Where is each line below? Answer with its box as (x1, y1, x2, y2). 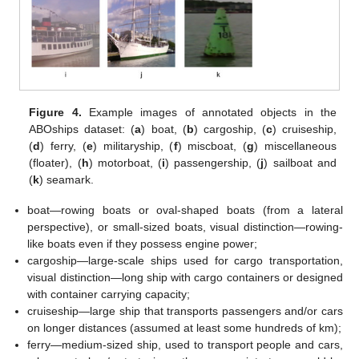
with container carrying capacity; (27, 287, 191, 301)
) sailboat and (264, 155, 337, 169)
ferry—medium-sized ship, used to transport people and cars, (27, 337, 343, 351)
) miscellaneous (254, 139, 337, 152)
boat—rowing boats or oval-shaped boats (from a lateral (27, 203, 343, 216)
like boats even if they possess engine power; (27, 236, 258, 250)
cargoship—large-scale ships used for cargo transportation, (27, 253, 343, 267)
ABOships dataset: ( (29, 122, 135, 135)
